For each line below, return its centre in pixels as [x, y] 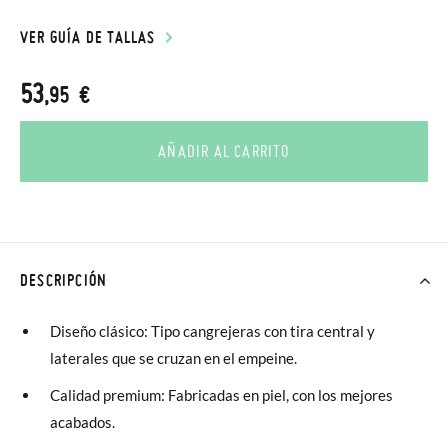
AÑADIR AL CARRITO [224, 151]
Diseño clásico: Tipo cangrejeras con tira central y [212, 331]
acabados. [82, 422]
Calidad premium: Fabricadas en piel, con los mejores [221, 395]
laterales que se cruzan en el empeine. [173, 358]
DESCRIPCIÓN [64, 280]
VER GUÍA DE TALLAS [88, 37]
